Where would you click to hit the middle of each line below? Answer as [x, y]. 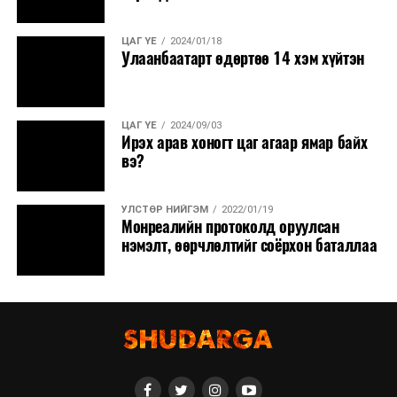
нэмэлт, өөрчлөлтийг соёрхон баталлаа [249, 245]
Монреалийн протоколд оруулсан [230, 226]
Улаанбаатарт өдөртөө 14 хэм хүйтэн [242, 58]
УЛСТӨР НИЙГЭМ [164, 209]
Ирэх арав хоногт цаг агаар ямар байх [244, 142]
